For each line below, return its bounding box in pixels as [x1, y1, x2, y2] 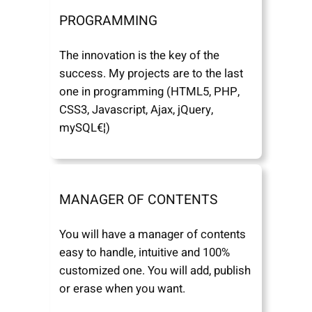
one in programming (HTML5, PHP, [59, 83, 240, 101]
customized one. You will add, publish [59, 262, 251, 280]
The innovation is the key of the [59, 47, 220, 65]
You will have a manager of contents [59, 226, 247, 244]
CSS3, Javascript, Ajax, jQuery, [59, 101, 214, 119]
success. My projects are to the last [59, 65, 244, 83]
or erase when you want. [59, 280, 186, 298]
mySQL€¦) [59, 119, 111, 137]
